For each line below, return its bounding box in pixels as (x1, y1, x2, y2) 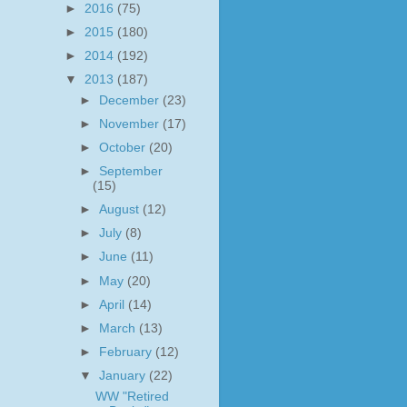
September (99, 164, 164, 178)
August (99, 203, 144, 217)
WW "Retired (94, 389, 169, 403)
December (99, 93, 164, 107)
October (99, 140, 150, 154)
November (99, 116, 164, 131)
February (99, 344, 156, 359)
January (99, 369, 150, 382)
